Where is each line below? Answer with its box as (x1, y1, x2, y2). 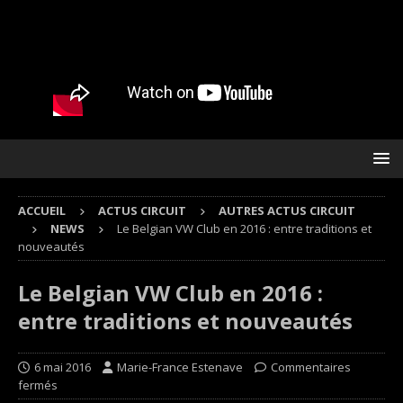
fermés (18, 377, 58, 393)
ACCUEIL (18, 202, 66, 219)
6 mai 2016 (34, 359, 91, 375)
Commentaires (271, 359, 351, 375)
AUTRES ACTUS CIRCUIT (219, 202, 355, 219)
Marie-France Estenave (117, 359, 243, 375)
